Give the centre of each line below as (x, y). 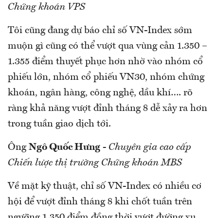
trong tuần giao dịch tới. (59, 124)
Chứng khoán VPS (46, 7)
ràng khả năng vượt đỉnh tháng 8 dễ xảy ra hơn (108, 108)
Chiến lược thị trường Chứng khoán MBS (95, 163)
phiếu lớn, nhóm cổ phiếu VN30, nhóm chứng (106, 77)
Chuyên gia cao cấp (150, 147)
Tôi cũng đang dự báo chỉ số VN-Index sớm (100, 30)
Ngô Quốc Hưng (64, 147)
